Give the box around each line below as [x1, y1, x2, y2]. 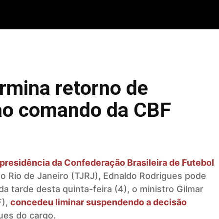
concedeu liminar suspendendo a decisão [10, 197, 187, 207]
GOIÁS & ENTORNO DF [74, 10, 154, 20]
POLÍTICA [171, 10, 205, 20]
